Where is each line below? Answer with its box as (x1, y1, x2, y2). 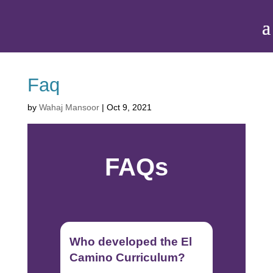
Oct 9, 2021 (106, 102, 152, 112)
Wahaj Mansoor (38, 102, 99, 112)
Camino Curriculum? (69, 251, 185, 264)
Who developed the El (69, 235, 192, 248)
